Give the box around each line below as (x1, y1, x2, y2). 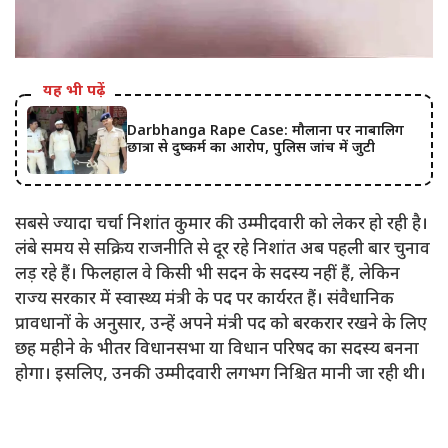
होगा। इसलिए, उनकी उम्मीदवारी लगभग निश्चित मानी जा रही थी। (15, 364, 426, 387)
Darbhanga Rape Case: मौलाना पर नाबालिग (127, 122, 404, 142)
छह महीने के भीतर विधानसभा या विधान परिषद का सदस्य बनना (15, 339, 419, 362)
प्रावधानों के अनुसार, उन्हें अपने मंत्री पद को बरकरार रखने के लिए (15, 314, 427, 337)
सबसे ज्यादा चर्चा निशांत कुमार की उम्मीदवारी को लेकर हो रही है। (15, 214, 428, 237)
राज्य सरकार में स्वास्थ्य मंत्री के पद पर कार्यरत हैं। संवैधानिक (15, 289, 394, 312)
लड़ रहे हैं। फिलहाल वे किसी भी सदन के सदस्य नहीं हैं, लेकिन (15, 264, 400, 287)
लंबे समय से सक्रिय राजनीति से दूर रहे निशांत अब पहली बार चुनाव (15, 239, 430, 262)
